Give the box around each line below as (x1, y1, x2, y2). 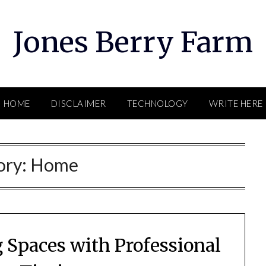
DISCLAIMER (50, 98, 106, 109)
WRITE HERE (208, 98, 263, 109)
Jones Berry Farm (13, 24, 253, 60)
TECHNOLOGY (126, 98, 188, 109)
